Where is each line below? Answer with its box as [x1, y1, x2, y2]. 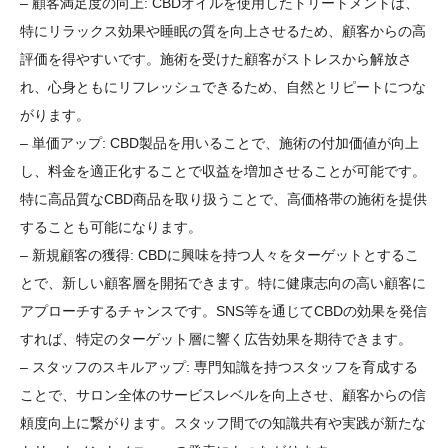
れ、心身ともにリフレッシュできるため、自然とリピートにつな [20, 78, 426, 95]
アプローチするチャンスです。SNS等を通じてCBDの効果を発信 [20, 302, 427, 319]
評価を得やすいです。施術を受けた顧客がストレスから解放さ [20, 50, 412, 67]
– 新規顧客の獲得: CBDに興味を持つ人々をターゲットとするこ [20, 246, 419, 263]
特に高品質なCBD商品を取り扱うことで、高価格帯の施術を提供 [20, 190, 427, 207]
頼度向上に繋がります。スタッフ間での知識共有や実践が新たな [20, 414, 426, 431]
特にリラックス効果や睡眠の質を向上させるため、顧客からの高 [20, 22, 426, 39]
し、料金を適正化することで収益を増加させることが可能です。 [20, 162, 426, 179]
